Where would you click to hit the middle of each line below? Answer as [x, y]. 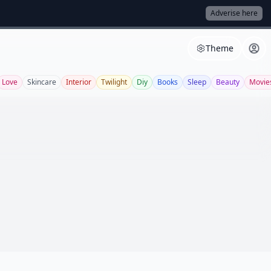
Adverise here [234, 13]
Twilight [114, 82]
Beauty [228, 82]
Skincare [42, 82]
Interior [79, 82]
